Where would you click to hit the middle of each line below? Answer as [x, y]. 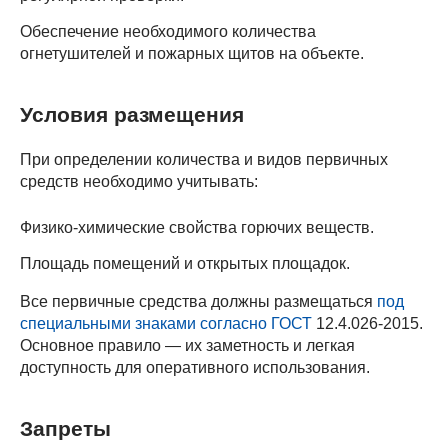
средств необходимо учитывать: [139, 182]
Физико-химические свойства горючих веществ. [197, 228]
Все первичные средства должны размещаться [198, 302]
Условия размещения [132, 115]
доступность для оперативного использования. [195, 368]
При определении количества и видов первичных [204, 160]
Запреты [65, 429]
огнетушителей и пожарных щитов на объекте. [192, 54]
